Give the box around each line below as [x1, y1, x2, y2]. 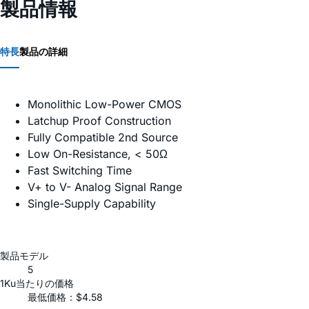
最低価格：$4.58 [28, 291, 103, 303]
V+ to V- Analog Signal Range [28, 180, 182, 195]
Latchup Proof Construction [28, 114, 171, 128]
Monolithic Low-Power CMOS [28, 97, 181, 112]
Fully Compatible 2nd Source [28, 130, 178, 145]
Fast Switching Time [28, 163, 132, 178]
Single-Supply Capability [28, 197, 156, 211]
